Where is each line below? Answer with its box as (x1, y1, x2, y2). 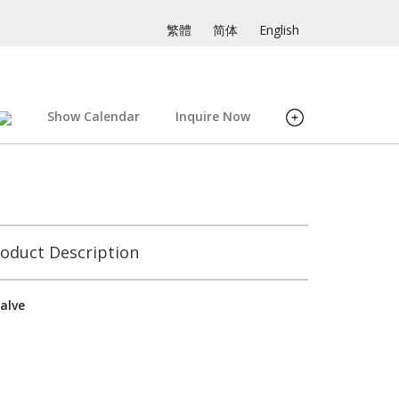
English (259, 21, 299, 38)
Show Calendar (47, 108, 140, 125)
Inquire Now (175, 108, 250, 125)
